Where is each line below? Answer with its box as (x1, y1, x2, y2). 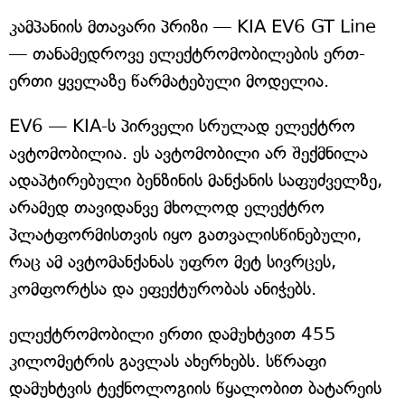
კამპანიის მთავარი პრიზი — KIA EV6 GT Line (9, 16, 376, 37)
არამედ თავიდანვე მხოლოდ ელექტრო (9, 197, 325, 218)
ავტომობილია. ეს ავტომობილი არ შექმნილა (9, 143, 368, 164)
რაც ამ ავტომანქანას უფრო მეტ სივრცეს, (9, 251, 336, 272)
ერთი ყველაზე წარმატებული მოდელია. (9, 71, 329, 91)
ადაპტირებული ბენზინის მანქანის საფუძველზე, (9, 170, 382, 191)
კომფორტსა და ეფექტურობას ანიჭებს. (9, 278, 316, 299)
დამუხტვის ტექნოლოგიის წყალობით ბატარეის (9, 378, 381, 399)
